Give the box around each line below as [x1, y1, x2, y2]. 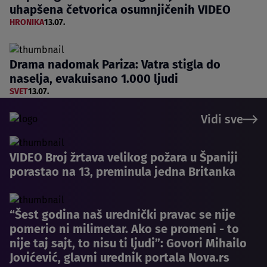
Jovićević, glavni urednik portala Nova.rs [10, 250, 229, 265]
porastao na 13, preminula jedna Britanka [10, 164, 235, 179]
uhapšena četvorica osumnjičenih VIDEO [10, 2, 231, 17]
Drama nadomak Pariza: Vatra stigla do [10, 57, 221, 72]
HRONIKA [10, 17, 44, 27]
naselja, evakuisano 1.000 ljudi [10, 71, 178, 86]
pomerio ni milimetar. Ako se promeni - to [10, 221, 239, 236]
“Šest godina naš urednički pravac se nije [10, 207, 235, 222]
